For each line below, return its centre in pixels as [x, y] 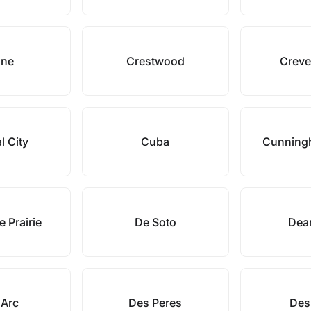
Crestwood [155, 61]
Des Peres [155, 303]
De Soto [155, 222]
